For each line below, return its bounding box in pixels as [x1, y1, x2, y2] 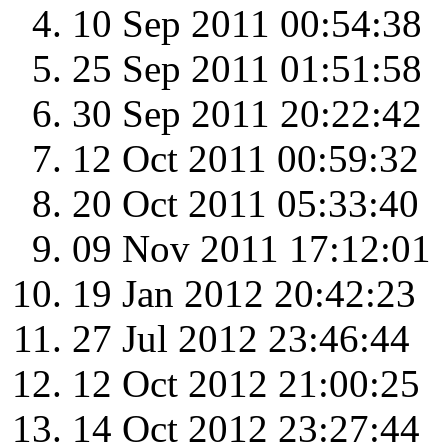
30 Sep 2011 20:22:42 [72, 92, 422, 136]
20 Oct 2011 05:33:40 [72, 182, 419, 226]
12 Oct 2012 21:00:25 [72, 362, 420, 406]
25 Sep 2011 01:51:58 [72, 47, 422, 91]
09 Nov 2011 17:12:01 [72, 227, 431, 271]
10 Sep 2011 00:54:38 [72, 2, 422, 46]
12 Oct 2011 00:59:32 [72, 137, 419, 181]
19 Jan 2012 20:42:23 [72, 272, 416, 316]
